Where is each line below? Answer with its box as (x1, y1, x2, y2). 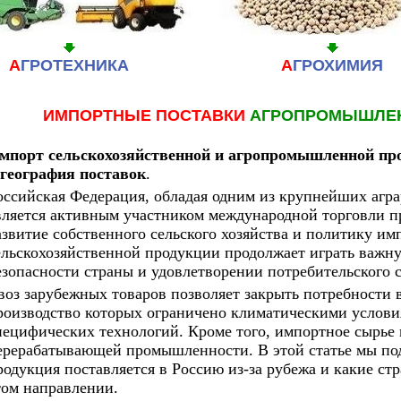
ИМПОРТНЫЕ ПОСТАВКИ (43, 107, 250, 124)
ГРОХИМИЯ (293, 56, 383, 74)
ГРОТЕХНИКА (21, 56, 129, 74)
